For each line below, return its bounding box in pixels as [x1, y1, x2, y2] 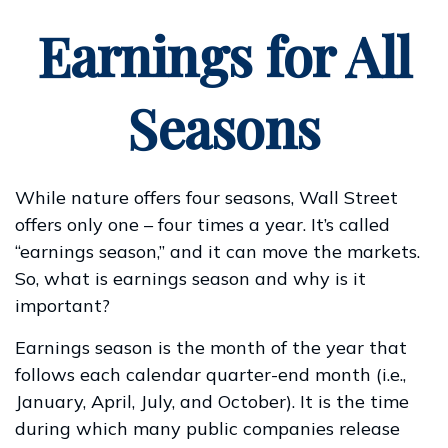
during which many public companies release [15, 417, 400, 440]
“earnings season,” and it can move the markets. [15, 240, 420, 263]
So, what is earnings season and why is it [15, 267, 366, 290]
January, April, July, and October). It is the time [15, 390, 409, 413]
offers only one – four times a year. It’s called [15, 213, 390, 236]
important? [15, 294, 110, 317]
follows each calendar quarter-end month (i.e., [15, 363, 406, 386]
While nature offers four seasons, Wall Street [15, 186, 398, 209]
